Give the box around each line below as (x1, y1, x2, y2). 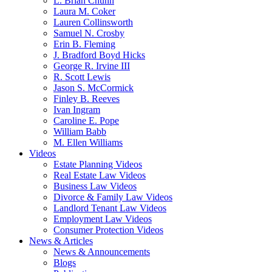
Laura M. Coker (53, 6, 115, 16)
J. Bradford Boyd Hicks (53, 50, 145, 60)
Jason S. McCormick (53, 83, 134, 93)
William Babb (53, 126, 106, 137)
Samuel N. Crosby (53, 28, 124, 38)
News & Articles (29, 236, 93, 246)
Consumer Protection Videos (53, 225, 163, 235)
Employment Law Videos (53, 214, 152, 224)
